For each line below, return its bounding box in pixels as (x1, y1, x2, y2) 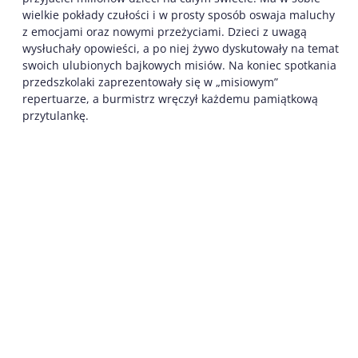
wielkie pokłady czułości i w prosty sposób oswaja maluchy (22, 6, 335, 22)
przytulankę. (22, 107, 89, 123)
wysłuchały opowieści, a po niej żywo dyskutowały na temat (22, 40, 339, 56)
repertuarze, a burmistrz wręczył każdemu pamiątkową (22, 90, 318, 106)
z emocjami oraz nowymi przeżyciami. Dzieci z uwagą (22, 23, 307, 39)
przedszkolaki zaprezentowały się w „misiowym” (22, 74, 278, 89)
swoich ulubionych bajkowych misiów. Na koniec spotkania (22, 57, 336, 73)
